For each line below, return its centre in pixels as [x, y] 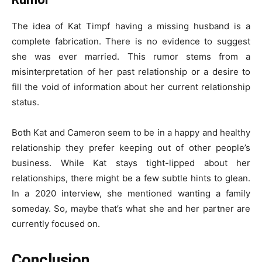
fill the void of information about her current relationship [131, 87]
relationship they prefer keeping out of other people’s [131, 148]
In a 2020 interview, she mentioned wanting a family [131, 193]
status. [25, 102]
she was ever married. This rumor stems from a [131, 56]
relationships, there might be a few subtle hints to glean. [131, 178]
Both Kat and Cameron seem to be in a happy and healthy [131, 132]
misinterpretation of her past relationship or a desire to [131, 72]
